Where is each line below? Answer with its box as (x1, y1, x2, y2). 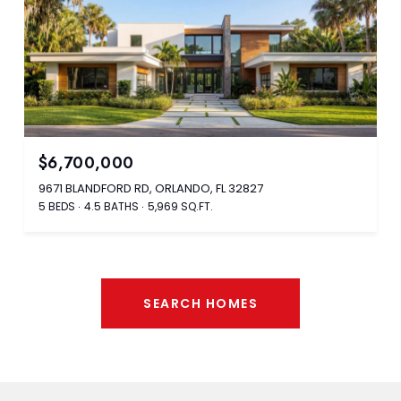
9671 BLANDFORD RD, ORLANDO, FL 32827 (38, 179, 263, 197)
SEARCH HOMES (143, 294, 258, 312)
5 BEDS (38, 198, 75, 214)
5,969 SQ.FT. (148, 198, 213, 214)
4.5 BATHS (84, 198, 139, 214)
